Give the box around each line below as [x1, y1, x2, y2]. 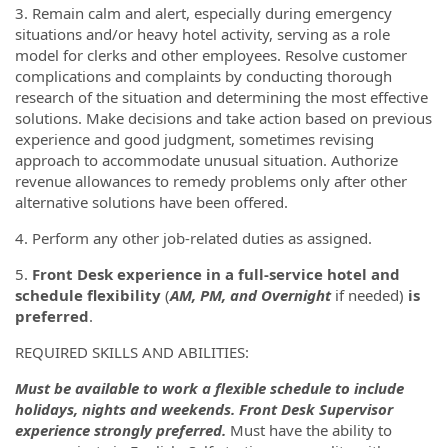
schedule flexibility [15, 284, 161, 305]
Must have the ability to [230, 419, 392, 440]
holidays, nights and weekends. [15, 398, 235, 419]
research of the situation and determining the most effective [15, 86, 428, 107]
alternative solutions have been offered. [15, 191, 288, 212]
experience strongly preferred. [15, 419, 226, 440]
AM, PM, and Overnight [170, 284, 331, 305]
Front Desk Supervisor [239, 398, 393, 419]
